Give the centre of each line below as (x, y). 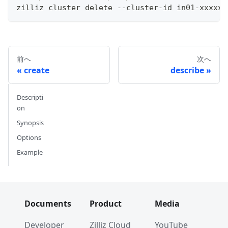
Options (29, 137)
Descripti (30, 97)
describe (187, 70)
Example (30, 152)
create (37, 70)
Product (106, 204)
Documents (48, 204)
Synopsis (30, 122)
